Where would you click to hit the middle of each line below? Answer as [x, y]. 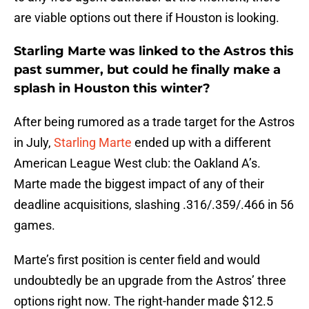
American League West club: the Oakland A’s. [137, 163]
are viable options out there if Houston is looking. [147, 18]
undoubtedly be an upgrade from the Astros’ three [150, 281]
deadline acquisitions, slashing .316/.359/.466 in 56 [154, 205]
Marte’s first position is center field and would [137, 260]
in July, [34, 143]
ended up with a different [201, 143]
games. [34, 226]
